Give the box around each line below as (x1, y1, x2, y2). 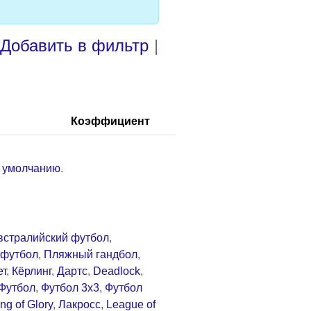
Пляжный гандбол (44, 248, 137, 260)
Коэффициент (71, 115, 150, 127)
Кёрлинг (12, 264, 51, 277)
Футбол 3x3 (41, 281, 99, 294)
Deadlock (93, 264, 140, 277)
